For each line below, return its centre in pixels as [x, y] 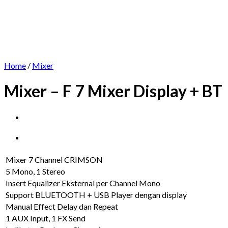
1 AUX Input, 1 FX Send [46, 218]
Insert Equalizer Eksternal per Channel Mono [83, 183]
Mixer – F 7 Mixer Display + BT [113, 91]
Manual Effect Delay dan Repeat [62, 206]
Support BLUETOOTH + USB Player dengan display [96, 194]
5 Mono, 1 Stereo [35, 171]
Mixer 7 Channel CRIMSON [54, 159]
